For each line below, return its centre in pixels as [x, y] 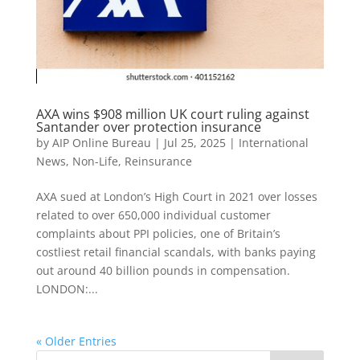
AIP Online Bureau [101, 142]
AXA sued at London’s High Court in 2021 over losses [176, 196]
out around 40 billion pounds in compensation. [163, 270]
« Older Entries [76, 341]
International [273, 142]
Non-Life [95, 161]
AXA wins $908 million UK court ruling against [172, 114]
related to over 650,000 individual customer [153, 215]
